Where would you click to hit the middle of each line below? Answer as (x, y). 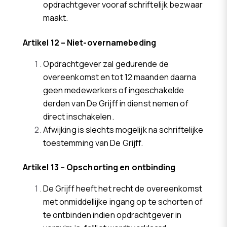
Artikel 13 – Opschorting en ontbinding (99, 167)
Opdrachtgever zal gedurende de (106, 64)
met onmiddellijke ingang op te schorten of (123, 202)
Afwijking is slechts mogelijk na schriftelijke (123, 129)
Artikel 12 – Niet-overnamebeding (89, 42)
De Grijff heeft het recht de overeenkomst (122, 189)
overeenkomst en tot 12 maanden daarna (120, 77)
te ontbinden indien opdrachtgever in (112, 215)
